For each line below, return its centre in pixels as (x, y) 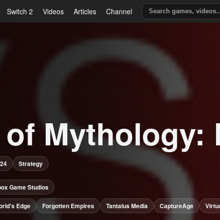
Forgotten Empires (69, 206)
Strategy (31, 163)
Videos (54, 11)
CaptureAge (177, 206)
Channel (119, 11)
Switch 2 (20, 11)
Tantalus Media (127, 206)
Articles (85, 11)
